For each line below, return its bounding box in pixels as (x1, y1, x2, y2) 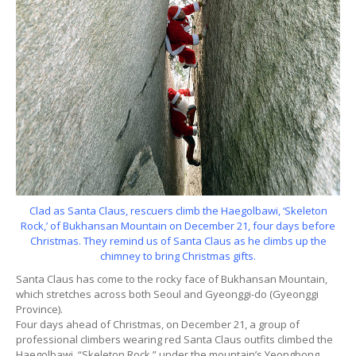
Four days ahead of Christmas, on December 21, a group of (16, 317, 300, 332)
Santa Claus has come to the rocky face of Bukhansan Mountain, (16, 272, 327, 287)
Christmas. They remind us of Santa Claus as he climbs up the (29, 234, 327, 249)
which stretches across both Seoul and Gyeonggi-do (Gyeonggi (16, 287, 319, 302)
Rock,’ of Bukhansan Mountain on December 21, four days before (21, 219, 335, 234)
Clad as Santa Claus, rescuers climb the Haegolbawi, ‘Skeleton (29, 203, 327, 219)
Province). (16, 302, 63, 317)
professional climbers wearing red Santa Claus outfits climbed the (16, 332, 333, 347)
